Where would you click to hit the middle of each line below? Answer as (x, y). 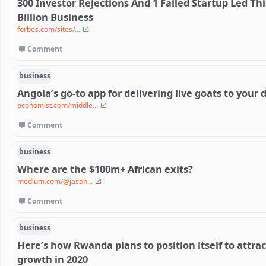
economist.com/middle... (58, 106)
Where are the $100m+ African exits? (105, 169)
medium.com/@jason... (56, 182)
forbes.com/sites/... (50, 30)
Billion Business (55, 17)
